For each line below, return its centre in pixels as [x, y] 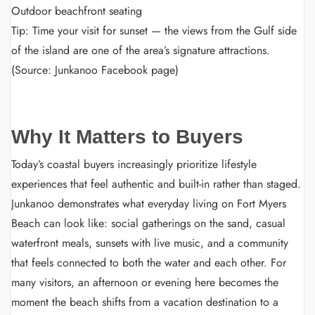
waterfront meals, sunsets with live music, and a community [150, 243]
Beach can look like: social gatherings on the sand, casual [148, 223]
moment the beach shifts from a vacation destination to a [145, 302]
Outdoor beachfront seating [77, 11]
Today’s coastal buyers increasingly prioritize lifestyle [134, 164]
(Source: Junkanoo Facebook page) [95, 70]
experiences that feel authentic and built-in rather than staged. [156, 184]
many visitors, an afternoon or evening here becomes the [145, 282]
